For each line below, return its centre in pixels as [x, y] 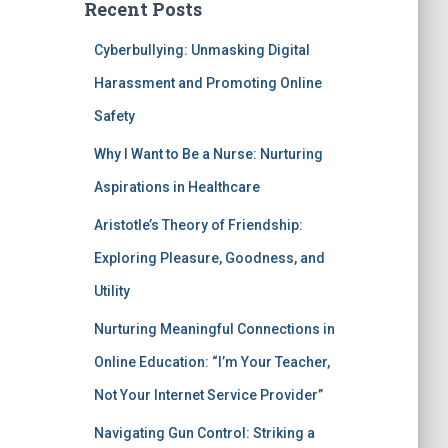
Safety [114, 116]
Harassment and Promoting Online [207, 83]
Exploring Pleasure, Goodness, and [209, 258]
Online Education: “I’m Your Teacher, [211, 362]
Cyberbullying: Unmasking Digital [201, 50]
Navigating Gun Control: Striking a [204, 433]
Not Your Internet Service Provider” [208, 395]
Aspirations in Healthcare [176, 187]
